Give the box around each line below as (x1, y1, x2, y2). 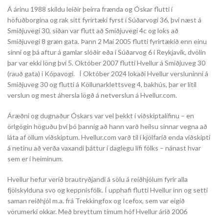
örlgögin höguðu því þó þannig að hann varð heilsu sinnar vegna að (7, 122, 207, 131)
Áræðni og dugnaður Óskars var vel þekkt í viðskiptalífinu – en (7, 111, 194, 120)
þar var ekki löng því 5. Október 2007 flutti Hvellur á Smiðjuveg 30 (7, 59, 205, 67)
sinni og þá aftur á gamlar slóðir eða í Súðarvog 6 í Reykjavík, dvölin (7, 48, 206, 56)
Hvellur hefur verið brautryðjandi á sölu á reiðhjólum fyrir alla (7, 175, 188, 183)
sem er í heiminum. (7, 154, 63, 163)
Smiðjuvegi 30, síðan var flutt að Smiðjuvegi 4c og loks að (7, 26, 178, 35)
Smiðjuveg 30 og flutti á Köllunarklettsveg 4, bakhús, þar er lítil (7, 80, 197, 88)
